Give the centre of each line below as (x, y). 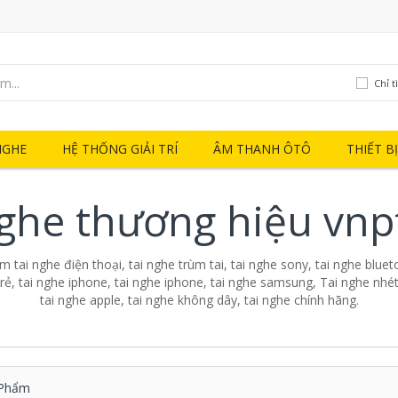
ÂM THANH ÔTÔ (262, 149)
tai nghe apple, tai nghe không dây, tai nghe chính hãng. (199, 300)
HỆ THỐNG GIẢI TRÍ (120, 149)
